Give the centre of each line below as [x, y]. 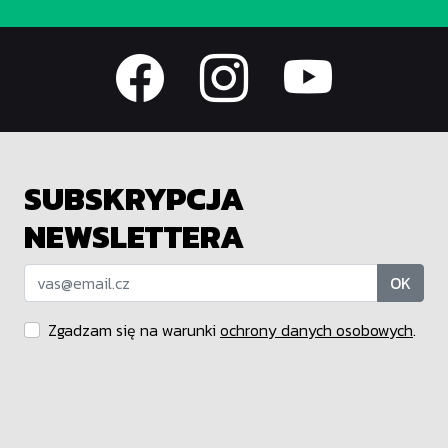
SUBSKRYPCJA [134, 199]
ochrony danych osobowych [316, 330]
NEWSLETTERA [134, 237]
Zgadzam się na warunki [134, 330]
